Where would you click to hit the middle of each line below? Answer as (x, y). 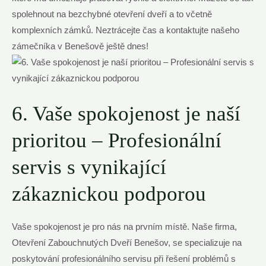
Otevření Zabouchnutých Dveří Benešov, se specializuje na (127, 243)
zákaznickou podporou (109, 194)
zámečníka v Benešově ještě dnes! (80, 46)
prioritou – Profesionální (117, 141)
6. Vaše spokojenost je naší (126, 114)
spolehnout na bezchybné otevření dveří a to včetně (112, 14)
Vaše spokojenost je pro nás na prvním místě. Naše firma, (124, 227)
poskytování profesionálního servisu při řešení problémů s (124, 259)
